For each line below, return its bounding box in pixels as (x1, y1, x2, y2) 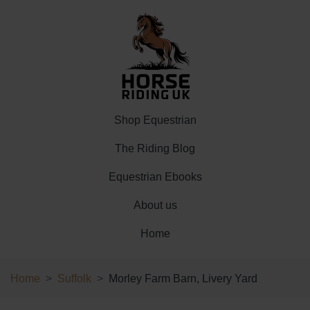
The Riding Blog (115, 143, 195, 154)
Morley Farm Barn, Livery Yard (109, 273, 257, 284)
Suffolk (57, 273, 91, 284)
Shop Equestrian (113, 114, 197, 126)
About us (133, 199, 177, 211)
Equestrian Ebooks (108, 171, 202, 183)
